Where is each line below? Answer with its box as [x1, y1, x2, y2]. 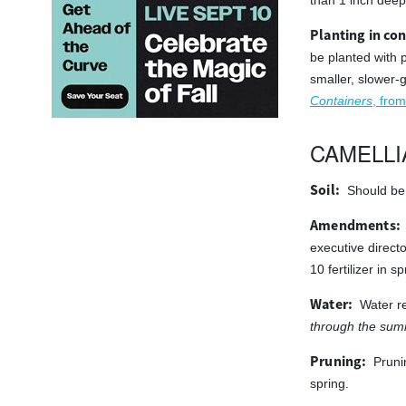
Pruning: [310, 352, 367, 372]
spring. [310, 376, 349, 391]
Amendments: [310, 216, 401, 236]
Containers [310, 93, 372, 108]
